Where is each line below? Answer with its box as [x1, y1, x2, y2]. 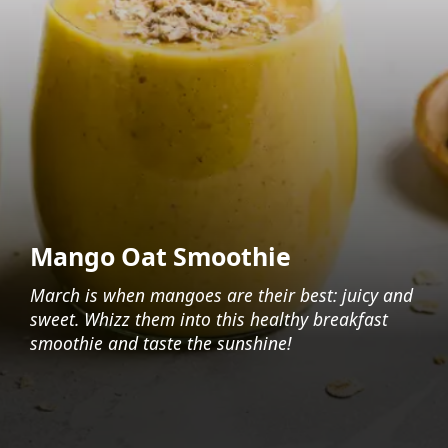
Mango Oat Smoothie [29, 239, 291, 274]
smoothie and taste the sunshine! [29, 331, 292, 356]
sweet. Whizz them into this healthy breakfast [29, 307, 388, 332]
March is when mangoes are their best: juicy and [29, 283, 413, 308]
